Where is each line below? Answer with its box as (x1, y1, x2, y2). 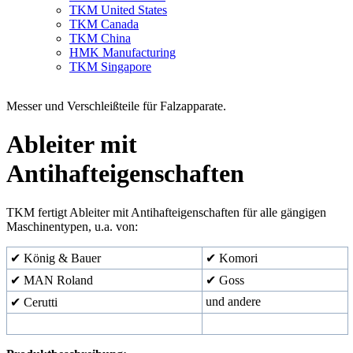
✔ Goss (206, 273, 244, 287)
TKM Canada (69, 17, 139, 31)
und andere (206, 294, 261, 308)
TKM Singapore (69, 60, 151, 73)
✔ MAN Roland (10, 273, 93, 287)
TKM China (69, 32, 131, 45)
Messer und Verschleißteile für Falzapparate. (6, 99, 226, 113)
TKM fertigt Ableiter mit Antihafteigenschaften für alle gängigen (6, 205, 326, 219)
